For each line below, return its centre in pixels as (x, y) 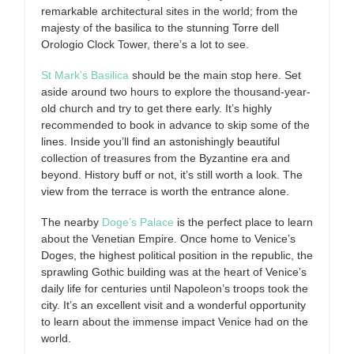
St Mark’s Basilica (85, 75)
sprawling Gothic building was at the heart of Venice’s (174, 272)
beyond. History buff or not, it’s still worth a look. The (172, 175)
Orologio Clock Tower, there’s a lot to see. (145, 44)
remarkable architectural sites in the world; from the (169, 11)
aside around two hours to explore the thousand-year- (176, 92)
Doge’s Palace (136, 222)
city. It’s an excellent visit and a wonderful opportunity (173, 305)
